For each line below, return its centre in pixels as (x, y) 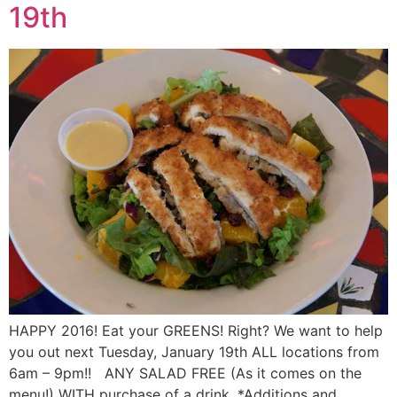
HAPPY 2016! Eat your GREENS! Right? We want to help (196, 331)
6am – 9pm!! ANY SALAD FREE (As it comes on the (185, 374)
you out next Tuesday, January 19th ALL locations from (194, 352)
